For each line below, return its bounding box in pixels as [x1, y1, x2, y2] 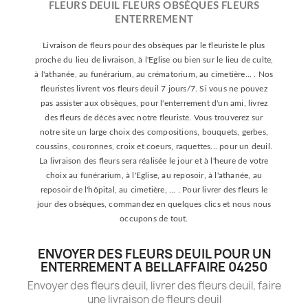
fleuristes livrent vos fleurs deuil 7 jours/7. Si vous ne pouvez [41, 84, 267, 93]
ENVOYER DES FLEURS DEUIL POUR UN [37, 245, 271, 263]
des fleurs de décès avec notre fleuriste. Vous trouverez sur [45, 113, 263, 122]
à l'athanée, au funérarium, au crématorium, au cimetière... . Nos [34, 69, 274, 78]
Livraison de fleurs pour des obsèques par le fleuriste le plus [43, 41, 265, 49]
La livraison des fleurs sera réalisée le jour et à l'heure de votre [39, 156, 269, 165]
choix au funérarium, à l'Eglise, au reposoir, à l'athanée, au [45, 170, 263, 179]
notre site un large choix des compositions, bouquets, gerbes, [39, 127, 269, 136]
